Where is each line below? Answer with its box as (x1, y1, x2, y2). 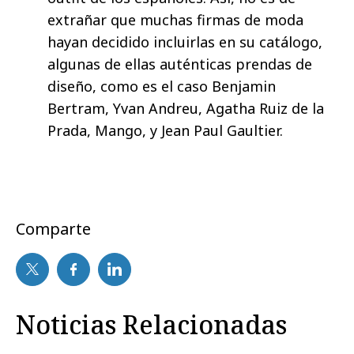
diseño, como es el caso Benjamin (47, 76, 276, 96)
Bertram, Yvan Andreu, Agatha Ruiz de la (47, 98, 324, 118)
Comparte (16, 217, 91, 239)
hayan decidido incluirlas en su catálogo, (47, 32, 322, 51)
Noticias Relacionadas (16, 307, 287, 341)
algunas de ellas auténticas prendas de (47, 54, 312, 73)
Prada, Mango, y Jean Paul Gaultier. (47, 120, 283, 140)
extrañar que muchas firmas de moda (47, 9, 303, 29)
